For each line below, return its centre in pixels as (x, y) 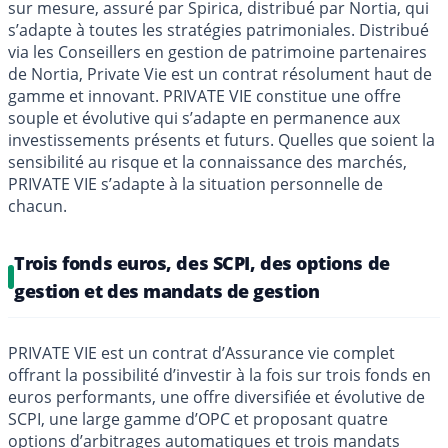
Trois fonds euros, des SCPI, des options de (202, 262)
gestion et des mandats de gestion (167, 290)
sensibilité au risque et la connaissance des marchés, (207, 161)
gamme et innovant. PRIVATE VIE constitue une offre (204, 95)
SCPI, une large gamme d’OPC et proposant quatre (198, 418)
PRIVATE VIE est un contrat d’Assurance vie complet (201, 352)
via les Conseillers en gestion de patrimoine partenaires (217, 51)
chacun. (37, 205)
